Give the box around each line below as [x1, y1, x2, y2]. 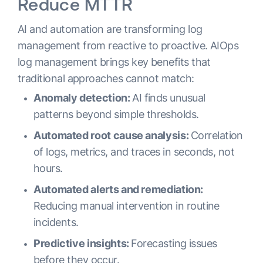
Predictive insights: [33, 237, 131, 249]
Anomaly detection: [33, 92, 133, 104]
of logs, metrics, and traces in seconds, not [33, 146, 235, 158]
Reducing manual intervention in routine [33, 200, 220, 212]
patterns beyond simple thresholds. [33, 108, 199, 120]
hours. [33, 162, 63, 174]
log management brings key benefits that [18, 56, 211, 68]
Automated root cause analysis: [33, 129, 191, 141]
